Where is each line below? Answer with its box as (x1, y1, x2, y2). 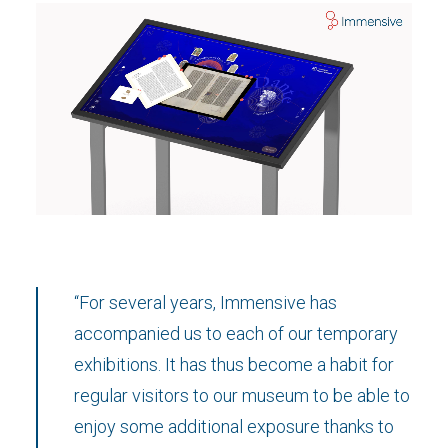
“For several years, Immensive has (74, 292, 337, 313)
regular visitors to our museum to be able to (74, 385, 410, 406)
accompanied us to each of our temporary (74, 323, 398, 344)
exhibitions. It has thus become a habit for (74, 354, 394, 375)
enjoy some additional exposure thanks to (74, 416, 394, 437)
